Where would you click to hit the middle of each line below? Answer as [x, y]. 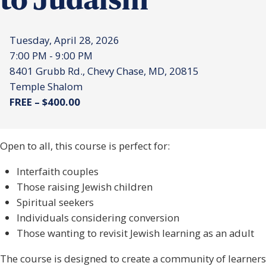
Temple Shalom [46, 86]
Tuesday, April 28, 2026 [64, 40]
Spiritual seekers [55, 202]
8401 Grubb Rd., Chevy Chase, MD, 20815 [104, 71]
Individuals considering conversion [98, 218]
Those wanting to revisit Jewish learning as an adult [135, 233]
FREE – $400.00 [45, 102]
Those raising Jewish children [84, 187]
